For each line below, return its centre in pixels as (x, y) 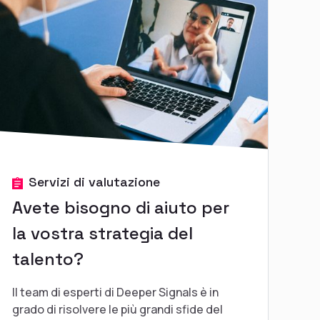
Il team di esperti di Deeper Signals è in (115, 292)
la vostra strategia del (102, 233)
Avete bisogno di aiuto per (121, 207)
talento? (48, 259)
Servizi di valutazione (94, 181)
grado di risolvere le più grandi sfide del (117, 309)
